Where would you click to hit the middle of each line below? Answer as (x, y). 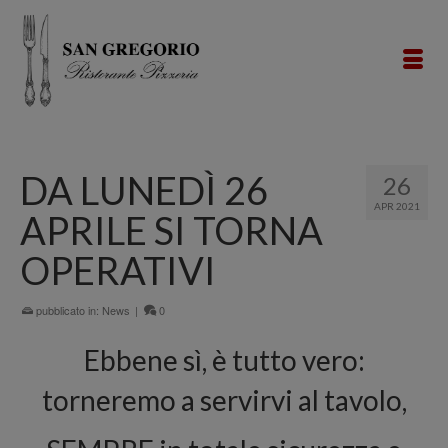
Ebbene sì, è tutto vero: (224, 360)
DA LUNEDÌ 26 (144, 190)
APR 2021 (397, 206)
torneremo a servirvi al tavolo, (224, 400)
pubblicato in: (67, 310)
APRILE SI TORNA (171, 230)
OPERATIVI (118, 270)
